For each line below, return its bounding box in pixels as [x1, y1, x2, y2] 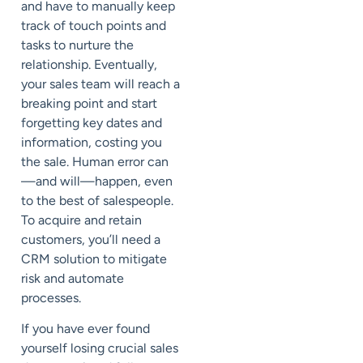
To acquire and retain [21, 212, 142, 228]
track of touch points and [21, 18, 166, 34]
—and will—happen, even [21, 173, 173, 190]
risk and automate [21, 271, 124, 287]
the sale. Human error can [21, 154, 169, 170]
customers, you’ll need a [21, 232, 160, 248]
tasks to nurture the [21, 37, 134, 53]
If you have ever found [21, 321, 150, 337]
